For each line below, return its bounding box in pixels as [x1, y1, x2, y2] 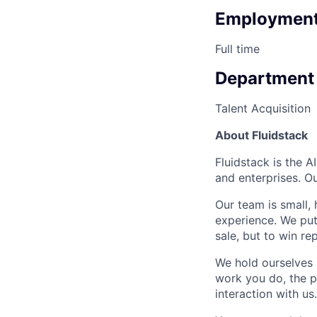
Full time [215, 42, 260, 57]
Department [215, 68, 314, 89]
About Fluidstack [215, 128, 308, 143]
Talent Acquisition [215, 101, 311, 116]
